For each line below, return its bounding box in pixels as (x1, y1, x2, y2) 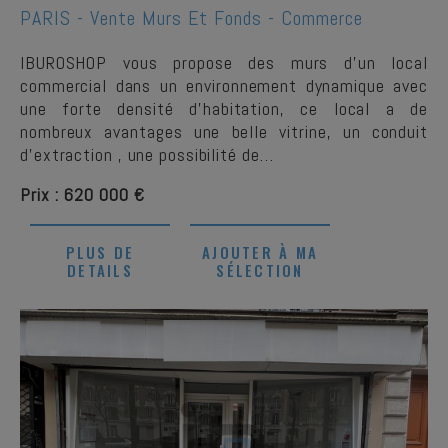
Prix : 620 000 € (20, 183, 145, 206)
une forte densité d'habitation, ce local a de (20, 97, 428, 120)
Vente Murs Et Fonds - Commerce (90, 5, 363, 31)
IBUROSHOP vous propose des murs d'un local (20, 51, 428, 74)
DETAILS (67, 259, 133, 281)
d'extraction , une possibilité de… (20, 143, 274, 166)
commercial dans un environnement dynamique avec (20, 74, 428, 97)
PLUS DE (65, 241, 135, 263)
